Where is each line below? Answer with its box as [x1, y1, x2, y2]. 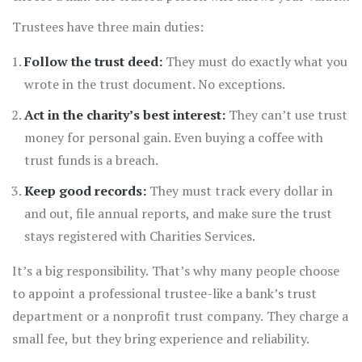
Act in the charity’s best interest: [24, 106, 225, 124]
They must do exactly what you [162, 53, 347, 71]
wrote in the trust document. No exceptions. [24, 75, 285, 94]
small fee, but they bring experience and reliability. [12, 330, 309, 348]
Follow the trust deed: [24, 53, 162, 71]
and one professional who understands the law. [12, 10, 288, 28]
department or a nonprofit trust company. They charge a [12, 307, 348, 326]
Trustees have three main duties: [12, 18, 204, 36]
